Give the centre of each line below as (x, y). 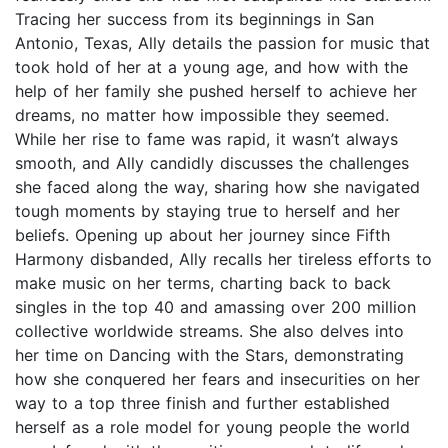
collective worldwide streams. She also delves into (209, 331)
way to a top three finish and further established (202, 403)
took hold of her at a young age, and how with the (211, 67)
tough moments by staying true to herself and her (207, 211)
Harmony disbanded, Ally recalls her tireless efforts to (223, 259)
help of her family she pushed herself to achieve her (216, 91)
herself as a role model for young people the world (212, 427)
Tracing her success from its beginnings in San (194, 19)
